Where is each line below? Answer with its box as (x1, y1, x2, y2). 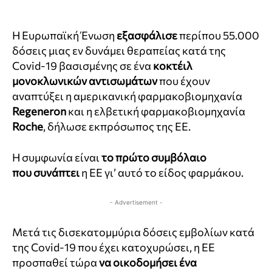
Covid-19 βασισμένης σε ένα (12, 59, 153, 73)
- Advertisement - (109, 199, 163, 206)
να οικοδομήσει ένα (99, 256, 197, 270)
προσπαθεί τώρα (12, 256, 99, 270)
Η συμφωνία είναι (12, 151, 101, 165)
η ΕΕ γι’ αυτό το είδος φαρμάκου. (80, 166, 243, 180)
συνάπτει (33, 166, 80, 180)
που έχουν (157, 74, 210, 88)
